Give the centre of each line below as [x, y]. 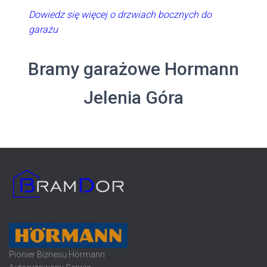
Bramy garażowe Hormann [133, 69]
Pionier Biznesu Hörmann [57, 255]
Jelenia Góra [133, 98]
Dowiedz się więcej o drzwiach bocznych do [120, 15]
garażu [44, 30]
